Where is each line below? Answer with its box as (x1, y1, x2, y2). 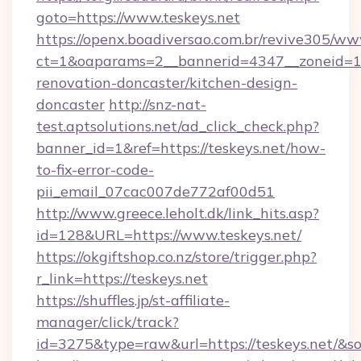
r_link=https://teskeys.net (36, 269, 208, 288)
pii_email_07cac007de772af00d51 (36, 182, 275, 201)
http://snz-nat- (109, 95, 206, 114)
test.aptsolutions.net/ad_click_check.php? (36, 117, 319, 135)
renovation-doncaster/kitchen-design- (36, 73, 297, 92)
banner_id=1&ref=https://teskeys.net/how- (36, 139, 326, 157)
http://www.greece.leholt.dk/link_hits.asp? (36, 204, 319, 222)
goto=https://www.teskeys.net (36, 8, 240, 27)
